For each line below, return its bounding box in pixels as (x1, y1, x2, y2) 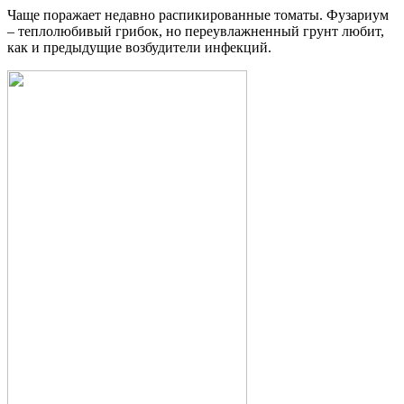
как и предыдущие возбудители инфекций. (7, 40, 271, 56)
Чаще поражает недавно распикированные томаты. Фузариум (7, 7, 389, 23)
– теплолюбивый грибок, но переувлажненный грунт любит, (7, 23, 384, 40)
